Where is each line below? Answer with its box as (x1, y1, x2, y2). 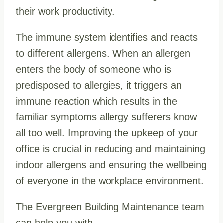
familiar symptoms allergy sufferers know (16, 111, 197, 122)
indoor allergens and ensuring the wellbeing (16, 159, 207, 170)
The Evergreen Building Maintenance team (16, 201, 204, 212)
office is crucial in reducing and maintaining (16, 143, 205, 154)
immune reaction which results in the (16, 95, 177, 107)
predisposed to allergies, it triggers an (16, 79, 182, 91)
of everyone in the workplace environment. (16, 175, 204, 186)
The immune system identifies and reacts (16, 31, 198, 43)
